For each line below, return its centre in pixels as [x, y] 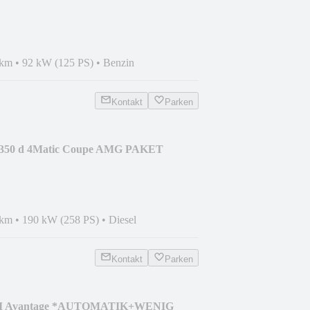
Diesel [122, 219]
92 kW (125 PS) [58, 62]
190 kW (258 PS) [61, 219]
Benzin [119, 62]
